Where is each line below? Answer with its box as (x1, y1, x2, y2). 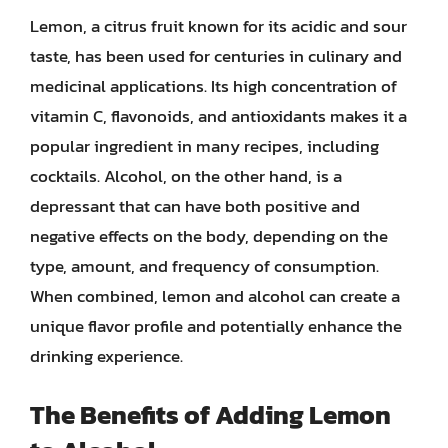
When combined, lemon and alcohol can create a (30, 283, 400, 309)
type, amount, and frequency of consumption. (30, 253, 379, 279)
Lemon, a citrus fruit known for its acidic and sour (30, 13, 407, 39)
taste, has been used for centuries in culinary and (30, 43, 402, 69)
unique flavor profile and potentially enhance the (30, 313, 402, 339)
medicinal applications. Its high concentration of (30, 73, 397, 99)
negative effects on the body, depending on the (30, 223, 388, 249)
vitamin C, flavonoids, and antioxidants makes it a (30, 103, 407, 129)
